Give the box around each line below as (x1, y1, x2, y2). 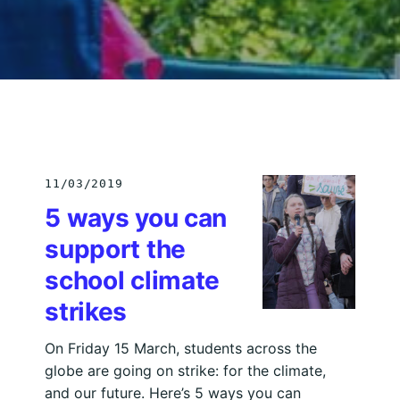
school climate (45, 264, 221, 296)
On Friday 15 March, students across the (45, 338, 318, 357)
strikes (45, 296, 128, 327)
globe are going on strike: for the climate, (45, 361, 327, 379)
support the (45, 233, 186, 264)
